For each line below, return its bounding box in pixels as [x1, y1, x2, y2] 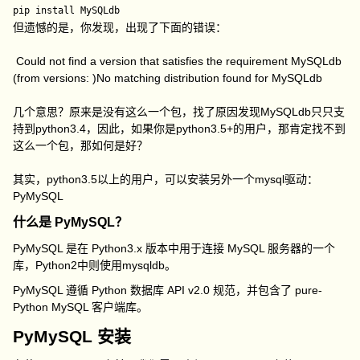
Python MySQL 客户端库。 [13, 301, 149, 313]
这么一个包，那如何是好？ [13, 139, 149, 152]
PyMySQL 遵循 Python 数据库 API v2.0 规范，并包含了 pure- [13, 284, 323, 297]
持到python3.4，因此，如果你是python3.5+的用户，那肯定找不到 [13, 122, 346, 135]
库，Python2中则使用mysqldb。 [13, 259, 177, 272]
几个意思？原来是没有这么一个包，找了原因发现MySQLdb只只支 [13, 105, 346, 118]
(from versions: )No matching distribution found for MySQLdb [13, 72, 326, 84]
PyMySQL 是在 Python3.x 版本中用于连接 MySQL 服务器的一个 [13, 242, 336, 255]
